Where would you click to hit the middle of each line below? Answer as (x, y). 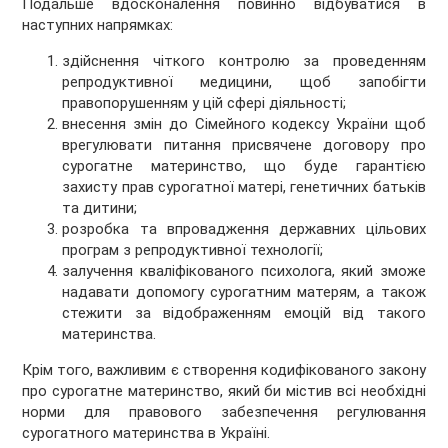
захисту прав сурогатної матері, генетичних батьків (244, 187)
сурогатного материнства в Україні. (146, 433)
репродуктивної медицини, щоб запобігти (244, 82)
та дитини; (100, 208)
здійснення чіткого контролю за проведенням (244, 61)
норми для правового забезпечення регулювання (224, 412)
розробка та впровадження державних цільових (244, 229)
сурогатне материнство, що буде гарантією (244, 166)
